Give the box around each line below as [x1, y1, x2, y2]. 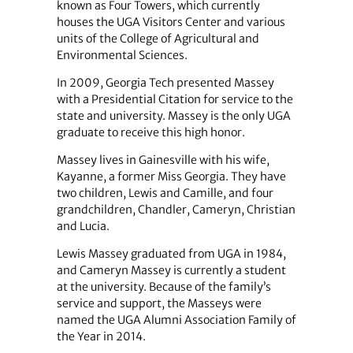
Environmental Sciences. [56, 47, 188, 62]
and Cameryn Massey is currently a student [56, 263, 286, 278]
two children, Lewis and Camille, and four [56, 186, 273, 201]
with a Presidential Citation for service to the [56, 91, 293, 106]
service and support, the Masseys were [56, 296, 262, 311]
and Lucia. [56, 219, 110, 234]
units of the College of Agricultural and [56, 31, 259, 46]
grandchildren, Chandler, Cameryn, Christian [56, 203, 295, 217]
